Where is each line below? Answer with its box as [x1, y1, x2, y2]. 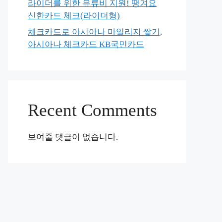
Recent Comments [28, 101, 157, 120]
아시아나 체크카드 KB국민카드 [28, 40, 144, 49]
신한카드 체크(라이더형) [28, 10, 120, 20]
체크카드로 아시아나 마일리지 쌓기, [28, 27, 162, 37]
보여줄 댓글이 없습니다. [28, 132, 118, 142]
